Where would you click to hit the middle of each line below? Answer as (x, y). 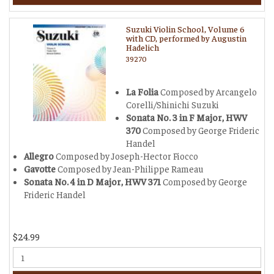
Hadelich (143, 47)
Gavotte (40, 168)
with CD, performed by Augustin (186, 38)
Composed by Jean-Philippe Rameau (130, 168)
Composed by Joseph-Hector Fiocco (126, 156)
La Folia (142, 91)
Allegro (39, 156)
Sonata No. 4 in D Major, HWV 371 (92, 181)
